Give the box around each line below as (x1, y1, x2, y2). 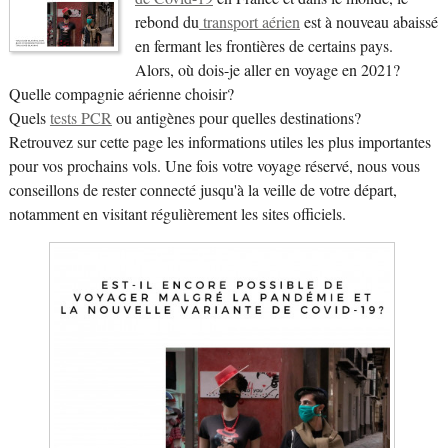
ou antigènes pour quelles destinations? (111, 106, 361, 129)
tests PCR (49, 106, 112, 129)
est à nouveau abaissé (299, 10, 438, 33)
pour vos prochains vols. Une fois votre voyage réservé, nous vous (8, 154, 420, 177)
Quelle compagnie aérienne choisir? (8, 82, 234, 105)
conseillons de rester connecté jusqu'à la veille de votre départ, (8, 178, 397, 201)
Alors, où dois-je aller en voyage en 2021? (134, 58, 400, 81)
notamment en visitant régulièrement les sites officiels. (8, 202, 346, 225)
